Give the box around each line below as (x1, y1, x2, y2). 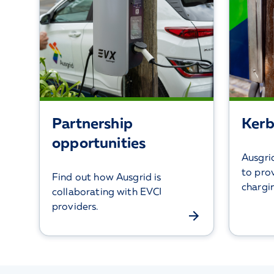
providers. (52, 200, 98, 212)
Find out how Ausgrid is (52, 171, 161, 183)
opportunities (52, 133, 146, 151)
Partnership (52, 114, 133, 131)
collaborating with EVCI (52, 185, 162, 198)
